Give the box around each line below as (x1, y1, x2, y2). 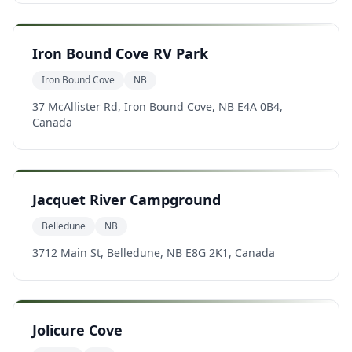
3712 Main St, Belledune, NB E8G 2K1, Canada (32, 245, 275, 260)
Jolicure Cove (32, 321, 123, 339)
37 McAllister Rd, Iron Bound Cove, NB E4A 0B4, (32, 99, 283, 114)
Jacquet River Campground (32, 190, 221, 209)
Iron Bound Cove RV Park (32, 44, 208, 63)
